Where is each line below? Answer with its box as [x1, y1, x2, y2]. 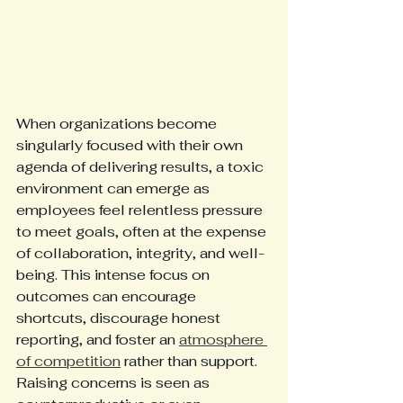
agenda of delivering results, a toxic [16, 157, 267, 177]
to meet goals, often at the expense [16, 222, 270, 242]
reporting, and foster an [16, 330, 179, 350]
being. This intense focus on [16, 265, 213, 285]
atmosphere [179, 330, 267, 350]
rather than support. [121, 352, 261, 372]
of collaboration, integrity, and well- [16, 244, 264, 264]
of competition [16, 352, 121, 372]
